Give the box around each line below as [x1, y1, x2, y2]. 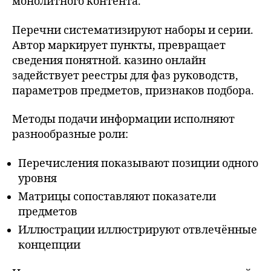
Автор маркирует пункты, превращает [12, 38, 226, 53]
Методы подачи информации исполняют [12, 113, 235, 126]
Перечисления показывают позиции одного [18, 156, 258, 171]
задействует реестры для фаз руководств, [12, 68, 238, 83]
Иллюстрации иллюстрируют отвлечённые [18, 223, 257, 237]
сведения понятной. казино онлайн [12, 53, 206, 68]
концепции [18, 238, 80, 252]
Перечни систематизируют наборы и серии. [12, 23, 253, 38]
